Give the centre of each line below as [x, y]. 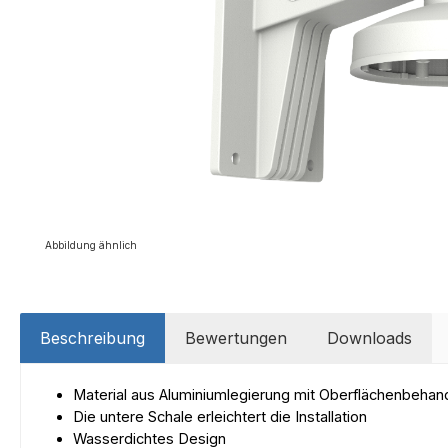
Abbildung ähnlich [91, 245]
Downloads [369, 338]
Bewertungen [236, 338]
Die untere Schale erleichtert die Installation [220, 417]
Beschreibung [92, 338]
